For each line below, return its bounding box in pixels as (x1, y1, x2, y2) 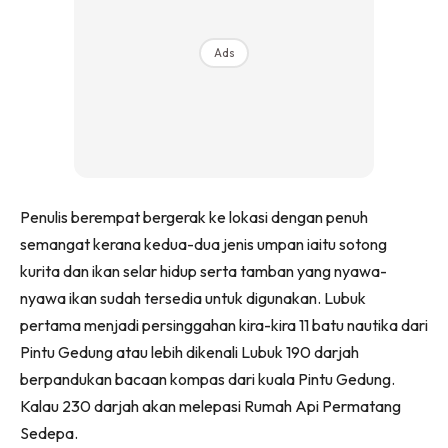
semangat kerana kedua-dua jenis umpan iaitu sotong (20, 234, 387, 255)
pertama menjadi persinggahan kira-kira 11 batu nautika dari (20, 315, 428, 336)
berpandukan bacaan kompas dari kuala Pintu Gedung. (20, 369, 395, 390)
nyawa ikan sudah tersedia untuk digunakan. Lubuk (20, 288, 366, 309)
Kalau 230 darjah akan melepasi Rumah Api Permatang (20, 396, 401, 417)
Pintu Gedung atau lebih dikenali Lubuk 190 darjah (20, 342, 359, 363)
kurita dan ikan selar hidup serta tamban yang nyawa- (20, 261, 387, 282)
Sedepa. (20, 423, 78, 444)
